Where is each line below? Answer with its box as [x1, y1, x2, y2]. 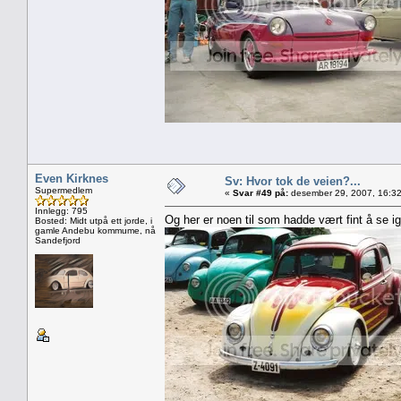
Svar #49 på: [233, 187, 288, 198]
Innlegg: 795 [35, 205, 88, 216]
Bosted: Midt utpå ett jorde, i [35, 215, 152, 226]
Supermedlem [35, 184, 92, 195]
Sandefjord [35, 235, 81, 245]
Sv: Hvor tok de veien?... [225, 174, 361, 188]
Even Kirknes [35, 171, 108, 185]
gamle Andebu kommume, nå [35, 225, 156, 235]
